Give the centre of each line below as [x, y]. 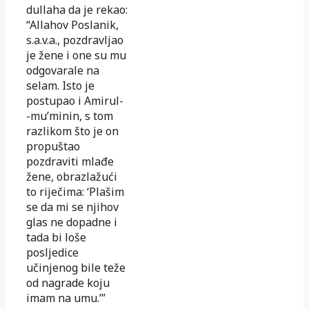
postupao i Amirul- [75, 100]
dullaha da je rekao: [77, 9]
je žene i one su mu [76, 55]
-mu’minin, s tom [70, 116]
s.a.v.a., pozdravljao [75, 40]
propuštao [53, 146]
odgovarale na [63, 70]
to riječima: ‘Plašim [75, 191]
